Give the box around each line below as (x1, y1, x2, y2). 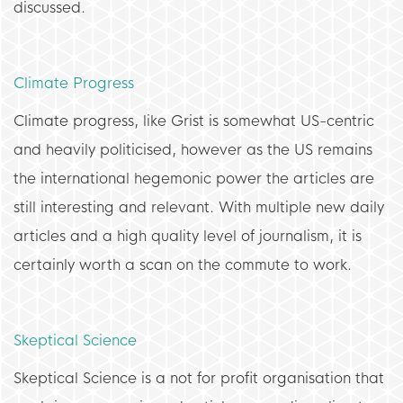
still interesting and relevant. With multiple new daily (13, 198, 384, 217)
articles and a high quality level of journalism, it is (13, 227, 362, 246)
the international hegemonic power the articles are (13, 169, 374, 188)
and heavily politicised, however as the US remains (13, 140, 372, 159)
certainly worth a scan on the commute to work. (13, 255, 352, 274)
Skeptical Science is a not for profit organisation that (13, 369, 384, 388)
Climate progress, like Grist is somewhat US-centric (13, 112, 374, 130)
